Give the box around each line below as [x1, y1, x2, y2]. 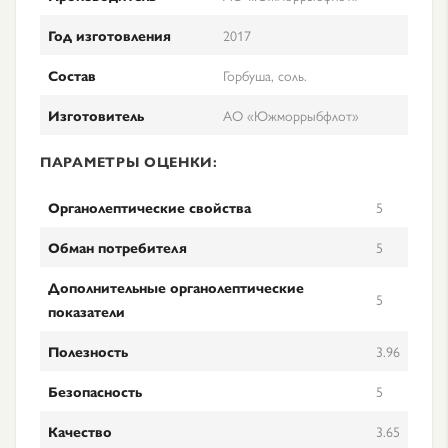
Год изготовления [48, 25, 171, 45]
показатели [48, 301, 125, 321]
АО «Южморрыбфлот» [223, 105, 359, 125]
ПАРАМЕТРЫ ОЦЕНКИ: [40, 151, 218, 171]
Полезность [48, 341, 128, 361]
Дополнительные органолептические [48, 277, 304, 297]
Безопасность [48, 381, 142, 401]
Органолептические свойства [48, 197, 251, 217]
